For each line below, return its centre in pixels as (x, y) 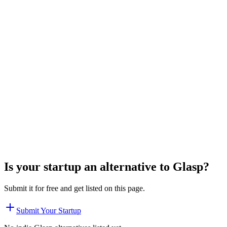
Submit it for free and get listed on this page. (74, 188)
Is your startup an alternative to (88, 166)
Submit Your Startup (49, 210)
